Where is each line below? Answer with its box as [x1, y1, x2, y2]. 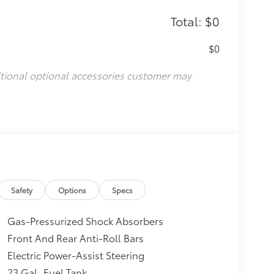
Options [58, 185, 87, 196]
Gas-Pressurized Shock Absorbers [7, 213, 163, 228]
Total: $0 [170, 12, 220, 29]
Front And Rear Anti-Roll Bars [7, 231, 144, 245]
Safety [11, 185, 33, 196]
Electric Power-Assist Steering [7, 248, 144, 262]
